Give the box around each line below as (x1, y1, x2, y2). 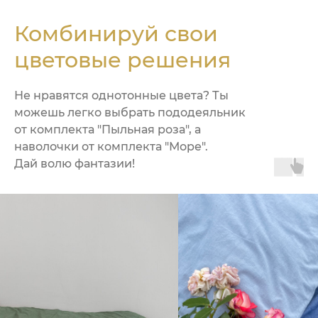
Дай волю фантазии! (14, 157, 135, 170)
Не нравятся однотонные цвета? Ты (14, 89, 229, 102)
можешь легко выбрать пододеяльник (14, 106, 246, 119)
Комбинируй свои (14, 21, 218, 47)
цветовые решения (14, 47, 231, 73)
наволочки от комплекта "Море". (14, 140, 208, 153)
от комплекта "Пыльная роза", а (14, 123, 201, 136)
